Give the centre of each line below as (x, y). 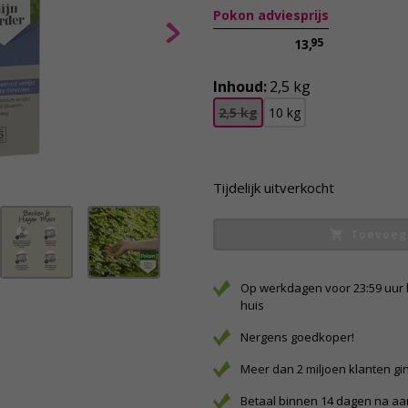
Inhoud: (240, 87)
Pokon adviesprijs (270, 15)
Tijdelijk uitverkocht (273, 188)
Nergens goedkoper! (297, 337)
